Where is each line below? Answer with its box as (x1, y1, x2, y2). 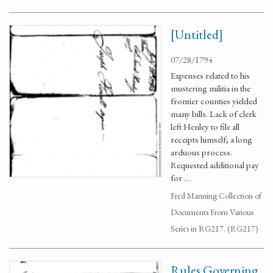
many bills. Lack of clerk (171, 108, 257, 119)
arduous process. (171, 146, 232, 158)
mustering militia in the (171, 82, 250, 94)
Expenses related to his (171, 69, 250, 81)
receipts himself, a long (171, 133, 252, 145)
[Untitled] (171, 26, 223, 43)
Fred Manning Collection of (171, 190, 261, 201)
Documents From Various (171, 207, 253, 218)
